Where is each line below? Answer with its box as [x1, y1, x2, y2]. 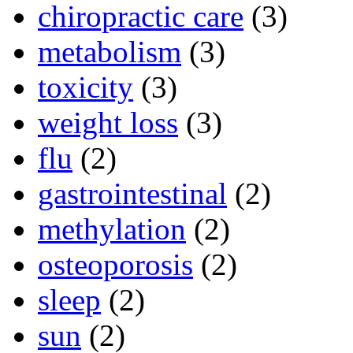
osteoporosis [38, 247, 193, 282]
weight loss [38, 106, 178, 140]
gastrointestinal [38, 176, 227, 211]
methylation [38, 212, 186, 247]
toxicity [38, 70, 133, 105]
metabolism [38, 35, 181, 69]
